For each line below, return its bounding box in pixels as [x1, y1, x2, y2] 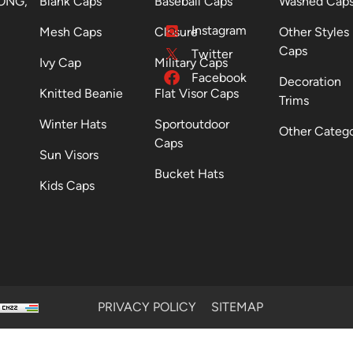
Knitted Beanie [39, 86, 124, 101]
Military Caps [154, 55, 229, 70]
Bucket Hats [154, 166, 225, 181]
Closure [154, 24, 199, 39]
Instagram [191, 23, 247, 38]
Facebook [191, 70, 247, 85]
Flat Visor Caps [154, 86, 240, 101]
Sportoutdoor [154, 117, 230, 132]
